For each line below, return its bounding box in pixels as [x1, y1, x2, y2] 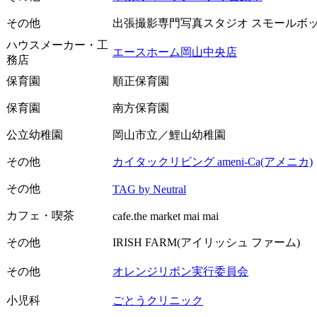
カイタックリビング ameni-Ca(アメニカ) [113, 155, 313, 168]
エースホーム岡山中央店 [113, 45, 237, 58]
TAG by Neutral [113, 183, 186, 195]
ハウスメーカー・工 [6, 38, 108, 51]
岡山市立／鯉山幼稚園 [113, 128, 226, 141]
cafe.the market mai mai [113, 209, 219, 222]
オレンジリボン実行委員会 [113, 265, 248, 277]
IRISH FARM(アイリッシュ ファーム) [113, 236, 300, 248]
